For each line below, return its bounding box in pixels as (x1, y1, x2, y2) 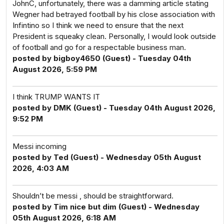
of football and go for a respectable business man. (12, 42, 186, 52)
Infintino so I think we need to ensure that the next (12, 20, 183, 30)
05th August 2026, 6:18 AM (12, 213, 116, 222)
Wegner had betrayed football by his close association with (12, 9, 215, 19)
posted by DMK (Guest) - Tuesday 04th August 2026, (12, 103, 215, 112)
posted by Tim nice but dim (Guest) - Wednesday (12, 202, 199, 211)
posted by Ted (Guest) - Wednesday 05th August (12, 152, 201, 162)
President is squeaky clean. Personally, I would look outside (12, 31, 216, 41)
